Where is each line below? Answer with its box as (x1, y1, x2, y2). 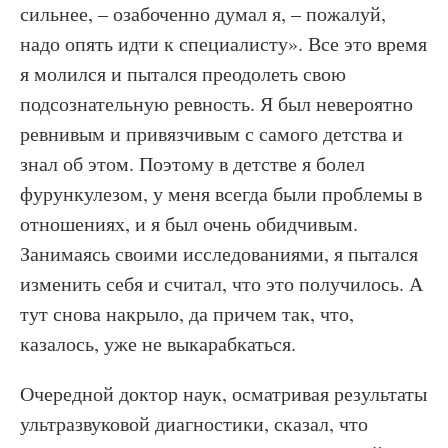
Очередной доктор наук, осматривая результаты (20, 380, 427, 407)
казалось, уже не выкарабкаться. (20, 330, 296, 357)
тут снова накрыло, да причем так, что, (20, 300, 354, 327)
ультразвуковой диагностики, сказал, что (20, 410, 368, 437)
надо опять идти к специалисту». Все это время (20, 30, 427, 57)
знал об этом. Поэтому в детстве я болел (20, 150, 365, 177)
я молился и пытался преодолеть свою (20, 60, 346, 87)
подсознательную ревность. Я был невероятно (20, 90, 413, 117)
